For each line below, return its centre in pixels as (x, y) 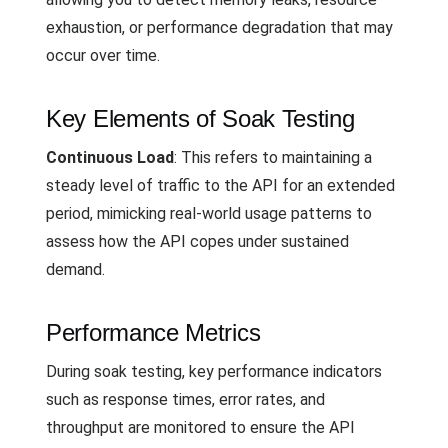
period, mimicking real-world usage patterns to (209, 213)
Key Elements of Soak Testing (200, 118)
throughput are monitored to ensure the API (200, 427)
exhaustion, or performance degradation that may (219, 27)
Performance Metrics (153, 332)
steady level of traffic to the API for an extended (220, 185)
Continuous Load (110, 157)
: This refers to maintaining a (273, 157)
